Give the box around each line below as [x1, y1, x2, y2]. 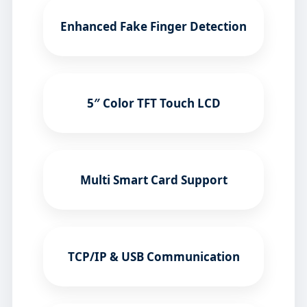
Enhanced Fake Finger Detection [60, 19, 247, 35]
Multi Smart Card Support [79, 172, 228, 188]
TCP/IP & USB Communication [67, 249, 240, 265]
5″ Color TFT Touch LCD [86, 95, 221, 112]
